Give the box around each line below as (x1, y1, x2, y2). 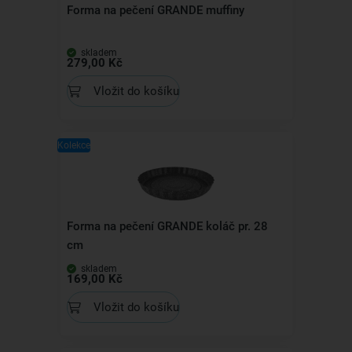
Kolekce (57, 140, 90, 151)
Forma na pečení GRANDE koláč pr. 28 (66, 219, 268, 233)
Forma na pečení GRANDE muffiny (66, 3, 244, 17)
